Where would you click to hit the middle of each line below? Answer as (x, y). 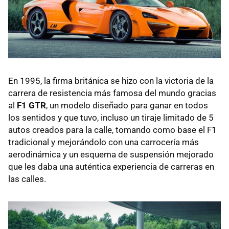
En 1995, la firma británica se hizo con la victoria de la (111, 81)
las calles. (27, 179)
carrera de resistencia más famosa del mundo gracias (112, 93)
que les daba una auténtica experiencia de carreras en (111, 166)
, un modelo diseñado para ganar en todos (127, 105)
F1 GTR (31, 105)
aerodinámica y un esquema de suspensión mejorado (111, 154)
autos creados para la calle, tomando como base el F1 (112, 130)
